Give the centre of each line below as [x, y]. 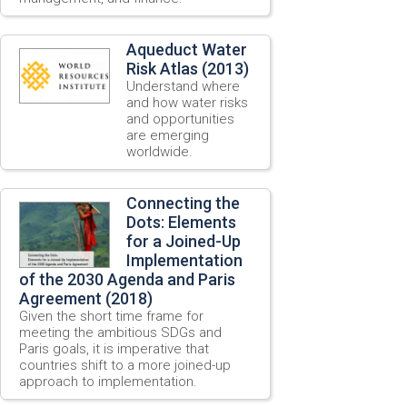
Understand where [183, 86]
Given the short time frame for [111, 316]
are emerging [168, 135]
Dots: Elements [181, 222]
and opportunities [180, 119]
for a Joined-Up [184, 241]
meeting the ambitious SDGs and [120, 332]
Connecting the [183, 203]
